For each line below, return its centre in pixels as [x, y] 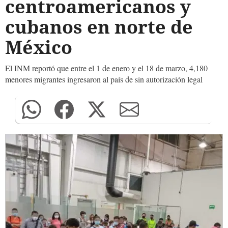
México [39, 47]
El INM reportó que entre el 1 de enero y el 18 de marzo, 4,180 [106, 68]
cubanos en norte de [99, 27]
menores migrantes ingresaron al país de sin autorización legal [104, 79]
